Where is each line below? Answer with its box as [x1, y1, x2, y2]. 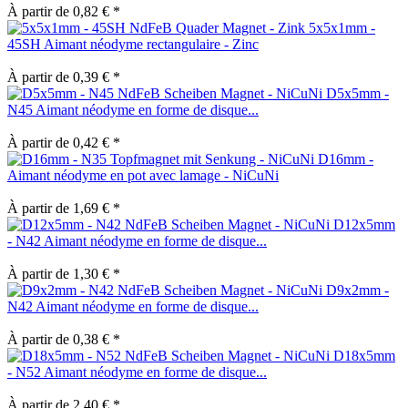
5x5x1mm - [309, 19, 375, 36]
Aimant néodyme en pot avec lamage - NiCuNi [7, 167, 279, 183]
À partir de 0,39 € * [7, 68, 120, 85]
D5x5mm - [326, 85, 389, 101]
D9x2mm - [326, 281, 389, 298]
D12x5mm [333, 216, 395, 232]
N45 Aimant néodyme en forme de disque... [7, 101, 259, 117]
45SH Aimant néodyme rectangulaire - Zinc [7, 36, 259, 52]
